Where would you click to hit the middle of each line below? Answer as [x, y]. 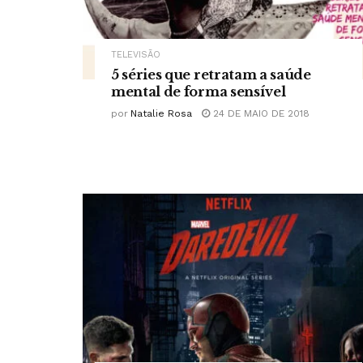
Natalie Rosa [161, 114]
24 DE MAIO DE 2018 [260, 114]
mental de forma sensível [199, 92]
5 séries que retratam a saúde [211, 75]
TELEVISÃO [136, 55]
